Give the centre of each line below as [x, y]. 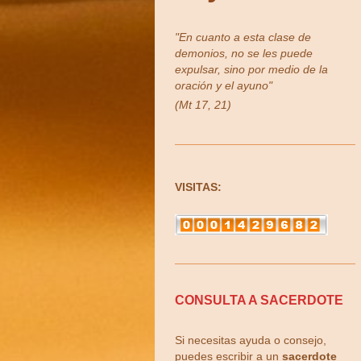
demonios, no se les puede [244, 54]
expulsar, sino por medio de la [251, 70]
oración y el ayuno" [224, 86]
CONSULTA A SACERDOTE [259, 301]
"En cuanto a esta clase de [243, 37]
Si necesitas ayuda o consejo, [251, 340]
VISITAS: [198, 187]
